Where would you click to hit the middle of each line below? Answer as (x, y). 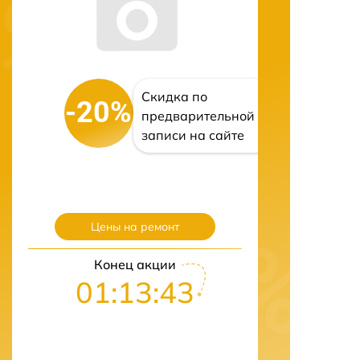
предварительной (198, 115)
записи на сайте (192, 135)
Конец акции (135, 264)
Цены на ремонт (135, 226)
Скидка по (174, 96)
